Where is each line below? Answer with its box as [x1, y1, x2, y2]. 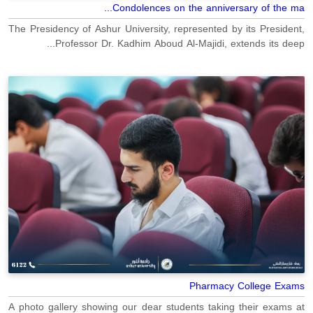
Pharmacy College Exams [189, 277, 305, 296]
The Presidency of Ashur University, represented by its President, [8, 19, 305, 38]
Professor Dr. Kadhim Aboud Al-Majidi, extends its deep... [55, 34, 305, 53]
